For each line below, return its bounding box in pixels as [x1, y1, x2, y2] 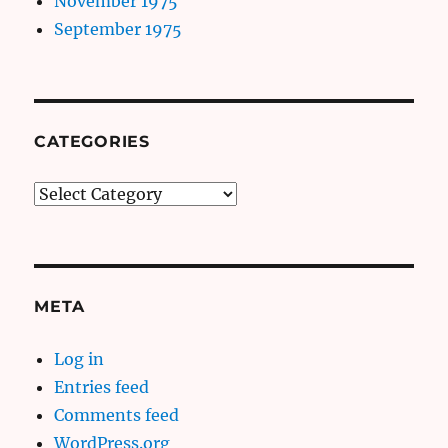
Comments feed [54, 404, 180, 425]
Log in [54, 348, 105, 369]
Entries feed [54, 376, 150, 397]
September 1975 [54, 18, 183, 39]
